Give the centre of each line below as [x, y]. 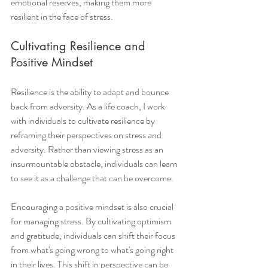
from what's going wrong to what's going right [93, 250]
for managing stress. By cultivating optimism [92, 221]
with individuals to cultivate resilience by [84, 121]
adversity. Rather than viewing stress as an [88, 150]
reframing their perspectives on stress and [87, 135]
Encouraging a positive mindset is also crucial [93, 207]
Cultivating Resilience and [80, 46]
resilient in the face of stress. [62, 17]
